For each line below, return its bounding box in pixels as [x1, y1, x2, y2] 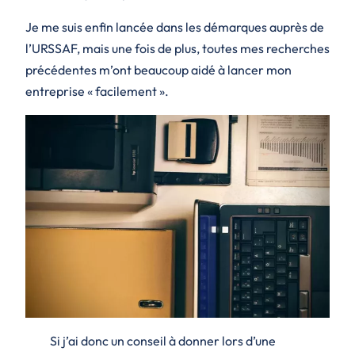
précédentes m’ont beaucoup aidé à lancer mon [25, 62, 292, 78]
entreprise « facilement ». [25, 83, 169, 100]
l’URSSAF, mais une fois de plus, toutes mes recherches [25, 40, 330, 57]
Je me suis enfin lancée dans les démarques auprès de [25, 19, 324, 36]
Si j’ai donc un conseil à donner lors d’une [49, 332, 276, 349]
